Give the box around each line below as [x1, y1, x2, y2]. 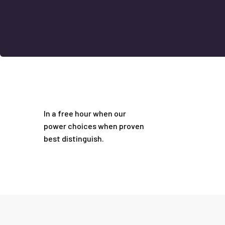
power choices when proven [44, 121, 144, 131]
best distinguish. [44, 134, 104, 143]
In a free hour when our [44, 108, 126, 118]
